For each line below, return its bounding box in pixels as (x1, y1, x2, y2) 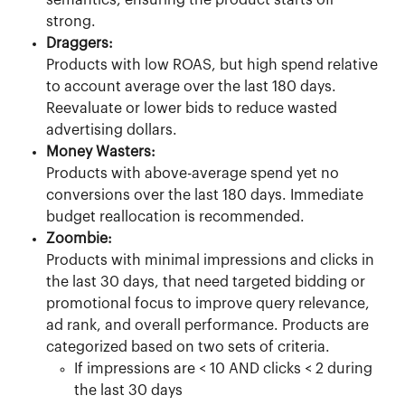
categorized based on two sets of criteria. (46, 340, 330, 355)
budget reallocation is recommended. (46, 210, 305, 225)
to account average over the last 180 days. (46, 80, 340, 95)
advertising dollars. (46, 123, 177, 138)
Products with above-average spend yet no (46, 166, 343, 182)
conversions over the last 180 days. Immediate (46, 188, 367, 203)
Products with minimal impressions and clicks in (46, 253, 378, 268)
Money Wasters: (46, 145, 155, 160)
